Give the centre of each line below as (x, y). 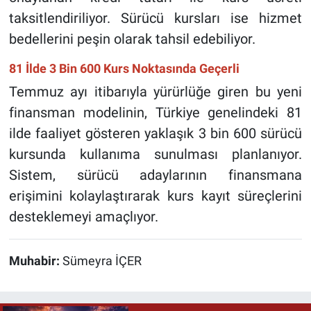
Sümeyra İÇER (102, 261)
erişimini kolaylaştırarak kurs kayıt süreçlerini (155, 196)
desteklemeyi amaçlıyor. (83, 217)
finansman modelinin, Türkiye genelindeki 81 (155, 113)
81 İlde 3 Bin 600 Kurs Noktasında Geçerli (124, 68)
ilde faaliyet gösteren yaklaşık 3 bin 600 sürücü (155, 134)
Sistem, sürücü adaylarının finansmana (155, 175)
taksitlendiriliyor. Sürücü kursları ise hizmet (155, 18)
